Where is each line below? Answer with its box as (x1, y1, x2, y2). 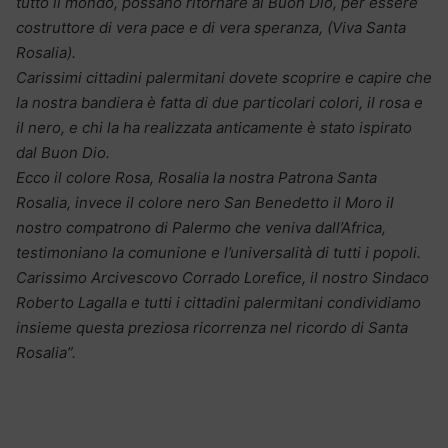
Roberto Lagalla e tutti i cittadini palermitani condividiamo (16, 292, 421, 312)
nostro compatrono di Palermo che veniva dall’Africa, (16, 217, 386, 237)
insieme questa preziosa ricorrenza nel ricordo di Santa (16, 317, 408, 337)
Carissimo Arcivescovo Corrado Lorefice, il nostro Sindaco (16, 267, 429, 287)
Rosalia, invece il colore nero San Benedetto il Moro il (16, 192, 394, 212)
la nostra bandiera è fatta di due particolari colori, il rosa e (16, 92, 423, 112)
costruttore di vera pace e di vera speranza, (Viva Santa (16, 17, 406, 37)
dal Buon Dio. (16, 142, 110, 162)
